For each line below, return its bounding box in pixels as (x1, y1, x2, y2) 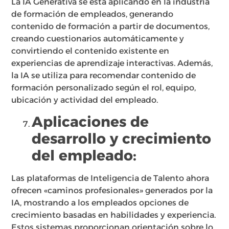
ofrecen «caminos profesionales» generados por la (11, 186, 213, 196)
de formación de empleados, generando (11, 9, 174, 19)
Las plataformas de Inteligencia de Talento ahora (11, 173, 210, 184)
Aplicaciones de (32, 113, 149, 131)
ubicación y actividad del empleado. (11, 95, 158, 105)
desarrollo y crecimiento (32, 130, 212, 148)
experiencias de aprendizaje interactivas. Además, (11, 58, 213, 68)
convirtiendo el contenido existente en (11, 45, 170, 56)
